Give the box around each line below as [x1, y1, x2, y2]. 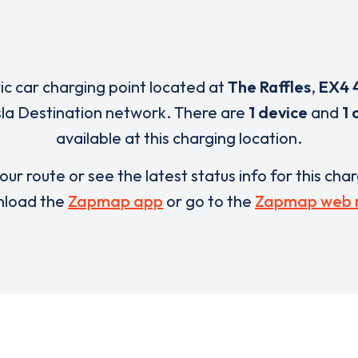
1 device [249, 102, 308, 122]
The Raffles [227, 77, 311, 97]
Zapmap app [68, 191, 163, 211]
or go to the [163, 191, 255, 211]
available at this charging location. [56, 128, 302, 148]
